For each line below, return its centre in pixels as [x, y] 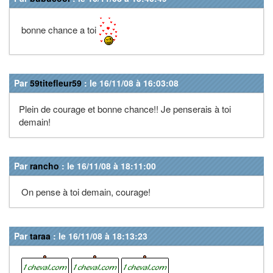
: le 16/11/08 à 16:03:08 [130, 83]
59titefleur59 [56, 83]
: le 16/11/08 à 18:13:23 [99, 236]
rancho [44, 165]
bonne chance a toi [59, 29]
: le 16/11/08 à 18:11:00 [108, 165]
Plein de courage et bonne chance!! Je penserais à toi [125, 108]
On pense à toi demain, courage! [85, 191]
